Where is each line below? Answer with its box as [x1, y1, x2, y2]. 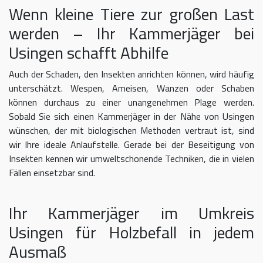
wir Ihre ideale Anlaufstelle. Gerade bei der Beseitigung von [9, 137, 254, 152]
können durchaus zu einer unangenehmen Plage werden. [9, 95, 254, 110]
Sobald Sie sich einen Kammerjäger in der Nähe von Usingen [9, 109, 254, 124]
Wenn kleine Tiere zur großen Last [9, 1, 254, 27]
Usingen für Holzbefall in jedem [9, 220, 254, 245]
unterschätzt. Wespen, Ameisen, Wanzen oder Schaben [9, 81, 254, 96]
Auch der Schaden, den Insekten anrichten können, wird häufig [9, 67, 254, 82]
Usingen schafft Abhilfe [9, 40, 168, 66]
